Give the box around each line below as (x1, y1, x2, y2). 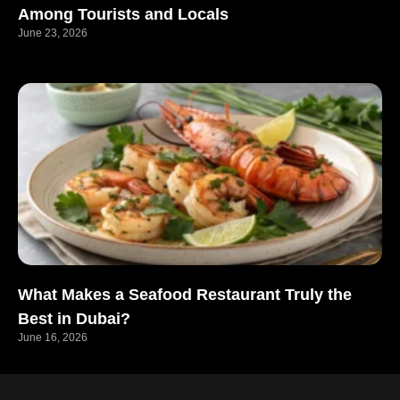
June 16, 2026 (18, 330, 87, 344)
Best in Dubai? (18, 309, 130, 328)
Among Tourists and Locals (18, 4, 229, 23)
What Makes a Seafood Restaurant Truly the (18, 285, 352, 304)
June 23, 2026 (18, 26, 87, 39)
